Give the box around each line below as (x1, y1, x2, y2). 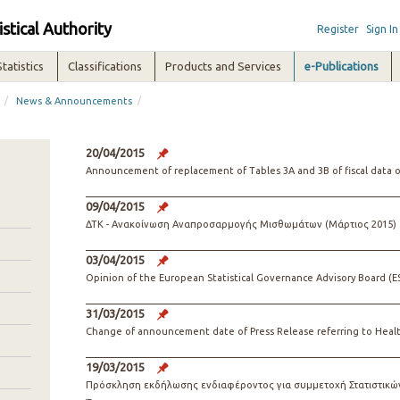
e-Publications (304, 60, 379, 72)
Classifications (68, 60, 143, 72)
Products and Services (165, 60, 282, 72)
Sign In (365, 23, 398, 35)
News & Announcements (16, 96, 133, 106)
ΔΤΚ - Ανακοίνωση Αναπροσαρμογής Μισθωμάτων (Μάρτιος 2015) (85, 219, 396, 229)
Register (316, 23, 359, 35)
